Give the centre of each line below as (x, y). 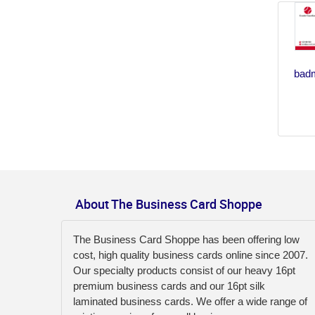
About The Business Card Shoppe (169, 204)
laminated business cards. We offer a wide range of (190, 301)
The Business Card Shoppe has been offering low (186, 239)
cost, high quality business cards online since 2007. (191, 255)
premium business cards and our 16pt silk (169, 285)
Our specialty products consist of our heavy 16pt (184, 270)
